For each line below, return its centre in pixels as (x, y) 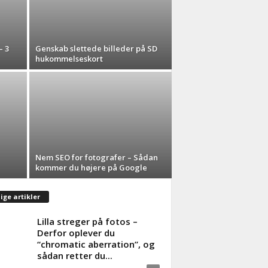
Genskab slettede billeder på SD (96, 48)
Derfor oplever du (76, 232)
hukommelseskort (69, 59)
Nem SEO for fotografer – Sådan (96, 157)
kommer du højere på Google (91, 167)
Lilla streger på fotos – (87, 221)
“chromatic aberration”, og (96, 244)
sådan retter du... (74, 255)
